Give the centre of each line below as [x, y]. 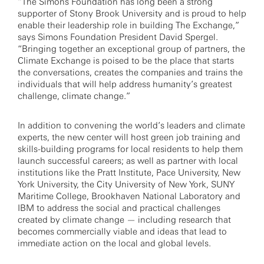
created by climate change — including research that [124, 220]
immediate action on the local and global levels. [114, 243]
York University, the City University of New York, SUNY [126, 184]
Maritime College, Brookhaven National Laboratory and [129, 196]
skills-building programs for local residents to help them [130, 149]
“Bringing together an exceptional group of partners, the [131, 49]
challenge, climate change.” [74, 96]
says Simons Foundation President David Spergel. [118, 37]
